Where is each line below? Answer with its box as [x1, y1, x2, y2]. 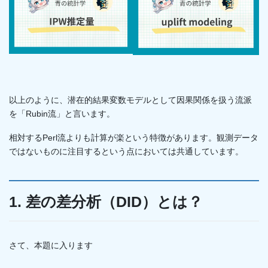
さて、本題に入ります [9, 240, 93, 251]
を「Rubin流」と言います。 [9, 108, 115, 118]
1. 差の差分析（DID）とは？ [9, 193, 203, 210]
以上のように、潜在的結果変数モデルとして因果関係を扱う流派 [9, 95, 252, 105]
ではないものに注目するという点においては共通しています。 [9, 146, 243, 156]
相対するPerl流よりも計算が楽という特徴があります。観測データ [9, 132, 258, 142]
